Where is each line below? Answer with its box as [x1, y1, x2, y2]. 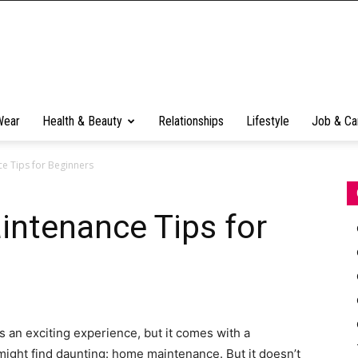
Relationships [158, 113, 224, 129]
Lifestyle [246, 113, 289, 129]
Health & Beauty [42, 113, 122, 129]
